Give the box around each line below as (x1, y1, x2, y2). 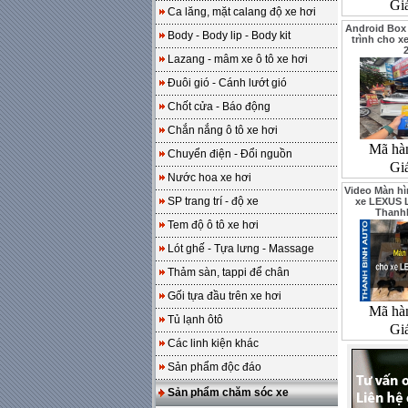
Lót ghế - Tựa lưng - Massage (168, 242, 314, 255)
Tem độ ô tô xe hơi (168, 219, 259, 231)
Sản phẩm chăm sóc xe (168, 386, 289, 399)
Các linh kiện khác (168, 337, 259, 350)
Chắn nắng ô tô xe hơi (168, 124, 278, 137)
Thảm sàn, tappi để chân (168, 266, 290, 279)
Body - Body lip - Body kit (168, 29, 291, 42)
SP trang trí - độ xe (168, 195, 259, 208)
